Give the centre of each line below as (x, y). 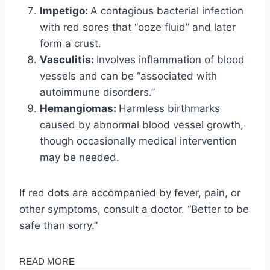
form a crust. (71, 43)
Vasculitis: (68, 59)
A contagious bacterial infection (167, 11)
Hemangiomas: (79, 108)
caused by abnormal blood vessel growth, (142, 124)
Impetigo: (65, 11)
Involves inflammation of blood (171, 59)
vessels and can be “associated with (128, 76)
